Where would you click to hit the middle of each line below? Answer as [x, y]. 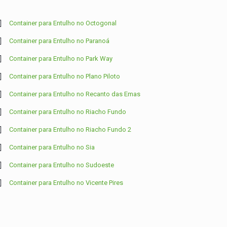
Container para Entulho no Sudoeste [61, 165]
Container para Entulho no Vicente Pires [66, 183]
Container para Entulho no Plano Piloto [64, 76]
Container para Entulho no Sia [52, 147]
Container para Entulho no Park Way [61, 59]
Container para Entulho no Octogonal [63, 23]
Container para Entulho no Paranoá [59, 41]
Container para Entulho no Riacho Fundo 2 [70, 129]
